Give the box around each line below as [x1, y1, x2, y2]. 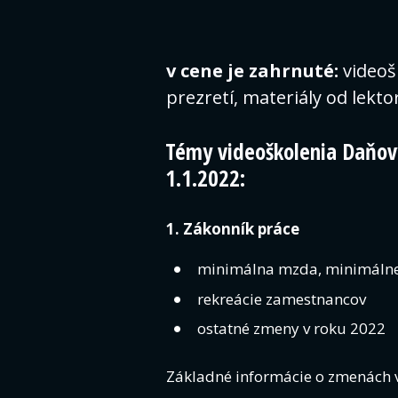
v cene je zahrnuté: [166, 58, 343, 83]
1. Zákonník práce [166, 218, 299, 239]
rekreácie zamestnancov [197, 288, 366, 309]
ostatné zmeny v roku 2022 [197, 318, 389, 339]
